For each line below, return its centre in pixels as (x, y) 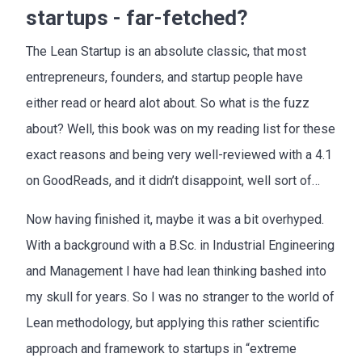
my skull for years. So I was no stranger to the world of (180, 297)
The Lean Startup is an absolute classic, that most (166, 51)
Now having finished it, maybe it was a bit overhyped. (175, 219)
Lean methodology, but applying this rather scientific (173, 322)
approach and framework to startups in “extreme (161, 348)
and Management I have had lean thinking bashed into (176, 271)
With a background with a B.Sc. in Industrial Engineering (180, 245)
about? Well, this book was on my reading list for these (181, 128)
